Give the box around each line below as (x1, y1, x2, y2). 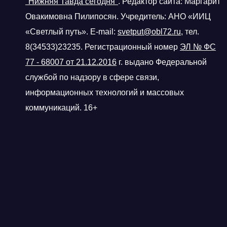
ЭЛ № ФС (180, 42, 216, 51)
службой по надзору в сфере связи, (25, 72, 159, 82)
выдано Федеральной (125, 57, 207, 66)
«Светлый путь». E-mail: (25, 27, 116, 36)
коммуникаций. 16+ (25, 103, 97, 112)
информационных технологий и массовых (25, 88, 184, 97)
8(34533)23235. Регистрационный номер (25, 42, 178, 51)
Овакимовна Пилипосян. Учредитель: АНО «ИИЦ (25, 12, 211, 21)
